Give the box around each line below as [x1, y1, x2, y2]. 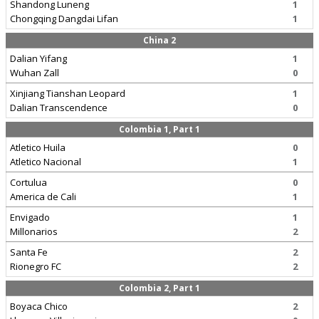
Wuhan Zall [10, 66, 59, 79]
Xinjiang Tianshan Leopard [10, 87, 125, 100]
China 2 [143, 34, 176, 46]
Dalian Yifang [10, 52, 67, 65]
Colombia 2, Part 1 [119, 282, 200, 294]
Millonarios [10, 225, 58, 238]
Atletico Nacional [10, 155, 81, 168]
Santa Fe [10, 246, 48, 258]
